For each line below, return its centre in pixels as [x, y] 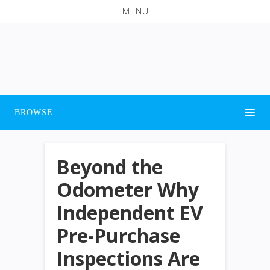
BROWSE [34, 112]
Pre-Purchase [118, 235]
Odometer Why [128, 189]
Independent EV [130, 212]
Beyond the [110, 166]
